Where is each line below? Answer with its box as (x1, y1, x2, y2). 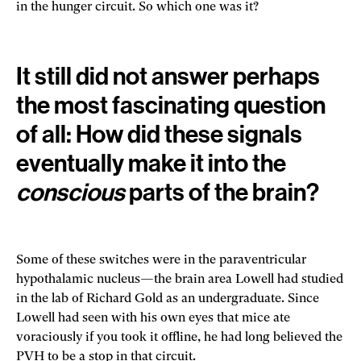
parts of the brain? (125, 177, 319, 207)
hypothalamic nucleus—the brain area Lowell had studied (16, 272, 343, 286)
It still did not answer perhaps (16, 61, 320, 91)
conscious (16, 177, 125, 207)
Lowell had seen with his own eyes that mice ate (16, 311, 290, 325)
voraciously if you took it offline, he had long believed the (16, 330, 342, 344)
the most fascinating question (16, 90, 326, 120)
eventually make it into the (16, 148, 286, 178)
